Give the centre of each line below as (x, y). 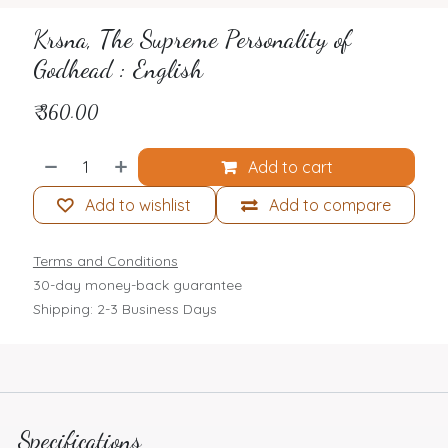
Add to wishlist (138, 204)
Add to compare (329, 204)
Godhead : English (117, 68)
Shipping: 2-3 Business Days (124, 308)
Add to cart (288, 166)
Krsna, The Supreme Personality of (191, 38)
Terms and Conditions (105, 260)
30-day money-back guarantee (137, 284)
